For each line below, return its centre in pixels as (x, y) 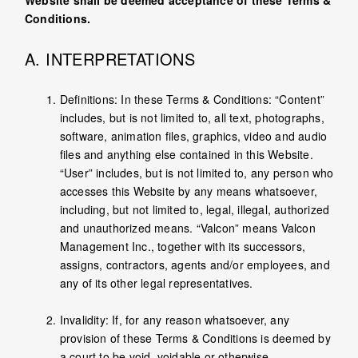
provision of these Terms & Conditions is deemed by (195, 338)
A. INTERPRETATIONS (110, 59)
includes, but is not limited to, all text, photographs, (192, 118)
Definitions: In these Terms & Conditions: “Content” (192, 99)
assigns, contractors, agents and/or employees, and (195, 265)
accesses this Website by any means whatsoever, (188, 191)
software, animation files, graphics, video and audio (193, 136)
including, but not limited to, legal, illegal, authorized (195, 210)
